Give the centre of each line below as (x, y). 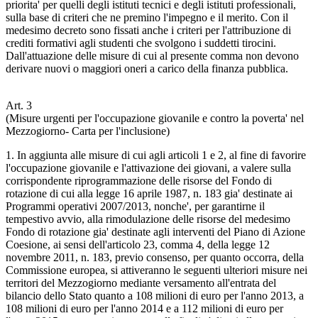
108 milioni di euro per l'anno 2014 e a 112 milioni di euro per (144, 308)
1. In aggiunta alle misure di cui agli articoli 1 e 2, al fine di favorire (156, 155)
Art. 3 (19, 105)
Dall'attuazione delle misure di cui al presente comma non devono (152, 55)
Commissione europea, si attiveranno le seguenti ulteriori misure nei (157, 270)
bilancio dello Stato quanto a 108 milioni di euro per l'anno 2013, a (155, 295)
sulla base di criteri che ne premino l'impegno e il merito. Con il (147, 17)
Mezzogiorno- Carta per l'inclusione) (88, 131)
